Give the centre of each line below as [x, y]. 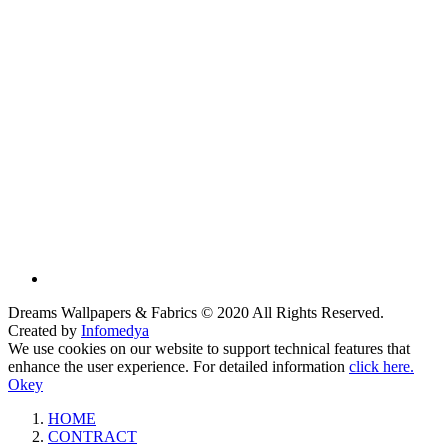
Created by [44, 330]
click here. [381, 366]
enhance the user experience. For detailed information [178, 366]
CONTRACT [92, 436]
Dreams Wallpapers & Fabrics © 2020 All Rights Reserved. [196, 312]
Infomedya [115, 330]
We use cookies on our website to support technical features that [209, 348]
